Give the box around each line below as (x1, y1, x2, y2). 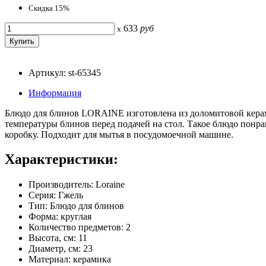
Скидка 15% (28, 3, 69, 12)
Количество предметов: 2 (28, 222, 131, 233)
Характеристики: (5, 151, 118, 167)
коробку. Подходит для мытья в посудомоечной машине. (5, 129, 233, 140)
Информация (28, 87, 81, 98)
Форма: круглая (28, 211, 91, 222)
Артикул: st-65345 (28, 67, 101, 78)
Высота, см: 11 (28, 233, 87, 243)
